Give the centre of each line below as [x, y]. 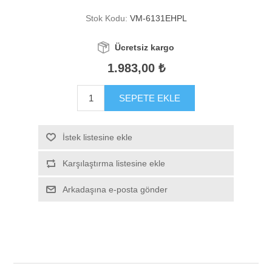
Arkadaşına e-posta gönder [115, 190]
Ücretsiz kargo [144, 48]
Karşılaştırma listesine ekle [114, 164]
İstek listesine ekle [97, 138]
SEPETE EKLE [150, 98]
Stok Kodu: [106, 19]
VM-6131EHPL [158, 19]
